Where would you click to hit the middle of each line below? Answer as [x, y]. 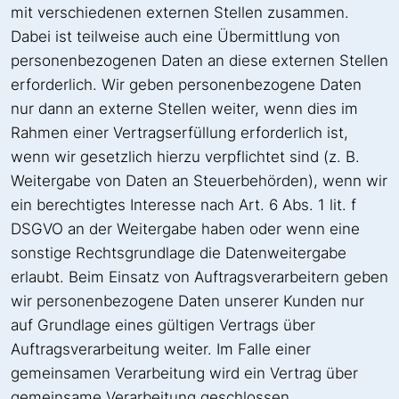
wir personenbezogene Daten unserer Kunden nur [187, 301]
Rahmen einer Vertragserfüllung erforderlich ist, [179, 132]
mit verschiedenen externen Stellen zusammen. [180, 12]
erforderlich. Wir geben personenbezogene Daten [186, 84]
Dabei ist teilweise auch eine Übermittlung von [175, 36]
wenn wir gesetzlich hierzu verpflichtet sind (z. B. [185, 156]
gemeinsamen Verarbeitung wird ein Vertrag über [184, 373]
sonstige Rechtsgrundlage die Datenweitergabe [179, 252]
